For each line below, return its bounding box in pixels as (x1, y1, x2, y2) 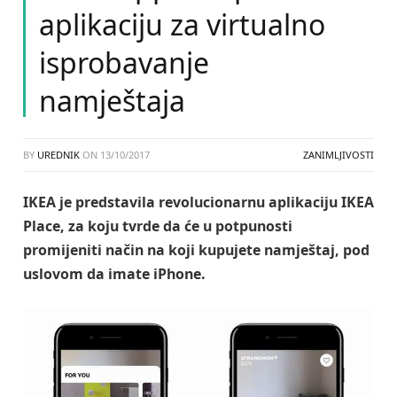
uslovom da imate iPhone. (23, 264, 206, 284)
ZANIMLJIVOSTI (303, 148, 374, 161)
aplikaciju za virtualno (39, 5, 325, 43)
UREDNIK (37, 148, 80, 161)
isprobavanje (39, 43, 209, 82)
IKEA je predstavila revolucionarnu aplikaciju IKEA (23, 192, 374, 212)
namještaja (39, 82, 185, 120)
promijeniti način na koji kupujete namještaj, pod (23, 240, 370, 260)
